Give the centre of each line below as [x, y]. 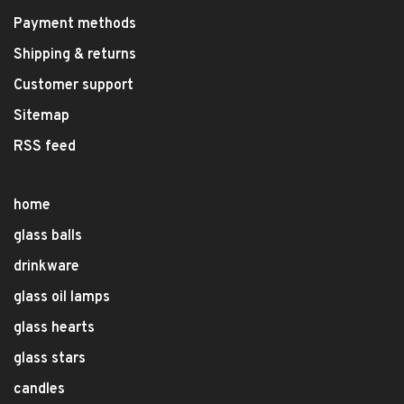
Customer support [73, 86]
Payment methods [75, 24]
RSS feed [45, 147]
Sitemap [41, 116]
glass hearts [54, 328]
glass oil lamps [62, 298]
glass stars [50, 359]
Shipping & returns [75, 55]
